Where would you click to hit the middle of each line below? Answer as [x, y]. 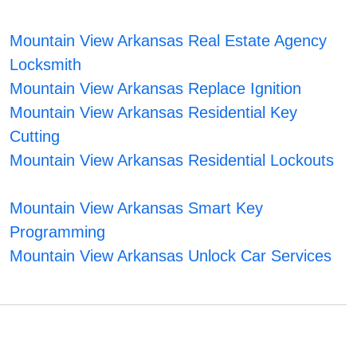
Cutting [34, 137]
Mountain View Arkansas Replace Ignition [155, 89]
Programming [57, 232]
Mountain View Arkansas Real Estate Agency [168, 41]
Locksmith [45, 65]
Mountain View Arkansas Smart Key [136, 208]
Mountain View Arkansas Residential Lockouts [171, 161]
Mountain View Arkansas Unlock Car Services [170, 256]
